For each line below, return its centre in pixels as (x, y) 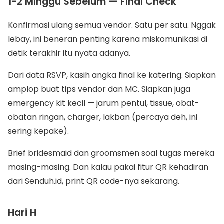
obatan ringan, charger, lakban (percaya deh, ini (103, 117)
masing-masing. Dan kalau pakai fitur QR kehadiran (108, 167)
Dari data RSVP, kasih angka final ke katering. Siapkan (112, 75)
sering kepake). (38, 131)
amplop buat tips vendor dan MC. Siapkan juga (99, 89)
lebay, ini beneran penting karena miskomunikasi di (108, 39)
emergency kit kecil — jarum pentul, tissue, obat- (104, 103)
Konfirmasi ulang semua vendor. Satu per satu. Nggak (112, 25)
